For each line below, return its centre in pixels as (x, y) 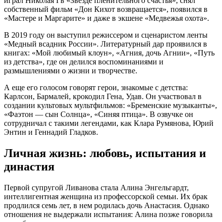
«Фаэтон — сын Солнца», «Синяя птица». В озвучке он (99, 114)
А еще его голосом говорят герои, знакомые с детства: (96, 88)
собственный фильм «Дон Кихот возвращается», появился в (106, 9)
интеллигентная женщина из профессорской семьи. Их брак (106, 196)
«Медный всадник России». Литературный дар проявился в (106, 44)
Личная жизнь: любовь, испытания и (105, 153)
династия (29, 166)
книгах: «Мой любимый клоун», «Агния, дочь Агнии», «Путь (109, 53)
